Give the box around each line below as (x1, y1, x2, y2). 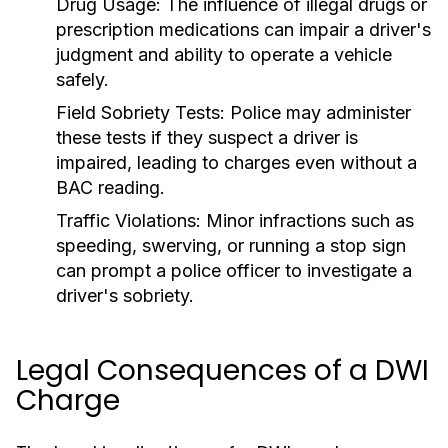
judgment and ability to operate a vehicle (56, 44, 392, 65)
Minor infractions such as (201, 210, 414, 231)
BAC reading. (56, 177, 165, 198)
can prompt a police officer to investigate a (56, 260, 412, 281)
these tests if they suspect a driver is (56, 127, 358, 148)
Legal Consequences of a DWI (16, 351, 429, 390)
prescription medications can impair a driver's (56, 19, 431, 40)
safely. (56, 69, 109, 90)
